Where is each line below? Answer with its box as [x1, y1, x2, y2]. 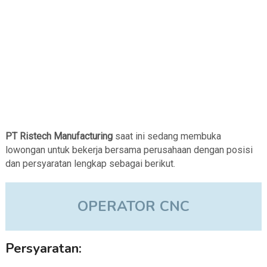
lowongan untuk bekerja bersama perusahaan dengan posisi [5, 144, 253, 156]
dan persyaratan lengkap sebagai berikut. [5, 158, 175, 170]
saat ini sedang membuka [114, 131, 221, 142]
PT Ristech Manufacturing [5, 131, 115, 142]
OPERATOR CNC [77, 197, 190, 216]
